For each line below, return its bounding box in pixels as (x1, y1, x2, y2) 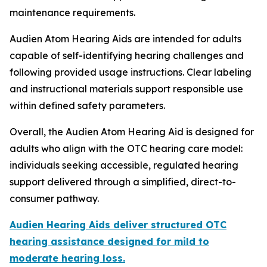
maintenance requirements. (10, 6, 135, 18)
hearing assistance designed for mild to (10, 235, 209, 247)
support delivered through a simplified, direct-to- (10, 175, 236, 188)
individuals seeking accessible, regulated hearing (10, 159, 238, 171)
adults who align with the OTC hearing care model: (10, 142, 243, 154)
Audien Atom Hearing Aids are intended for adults (10, 32, 241, 45)
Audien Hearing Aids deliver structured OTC (10, 218, 226, 231)
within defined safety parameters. (10, 99, 165, 111)
